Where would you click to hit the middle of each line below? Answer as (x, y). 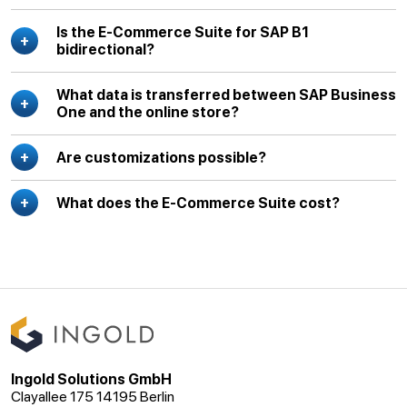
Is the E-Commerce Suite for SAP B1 (183, 32)
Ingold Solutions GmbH (91, 379)
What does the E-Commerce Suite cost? (198, 203)
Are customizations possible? (161, 157)
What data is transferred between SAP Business (226, 94)
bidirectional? (105, 49)
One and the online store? (148, 112)
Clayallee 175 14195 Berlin (93, 396)
